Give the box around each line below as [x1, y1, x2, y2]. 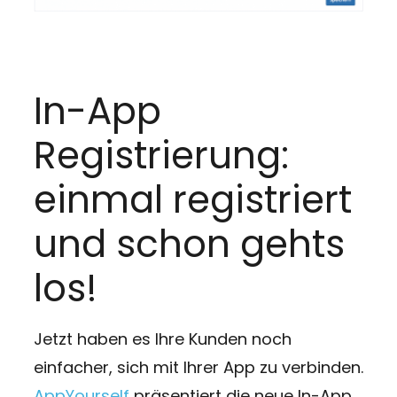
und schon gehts [33, 217, 345, 270]
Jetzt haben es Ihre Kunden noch [33, 327, 292, 350]
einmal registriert [33, 173, 352, 226]
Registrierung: [33, 128, 289, 182]
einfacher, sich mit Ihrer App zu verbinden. [33, 355, 363, 378]
